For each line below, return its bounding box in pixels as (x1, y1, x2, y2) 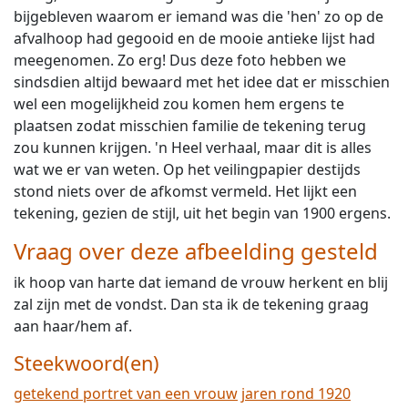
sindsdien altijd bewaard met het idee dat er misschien (14, 72, 390, 92)
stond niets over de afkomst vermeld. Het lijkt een (14, 181, 357, 201)
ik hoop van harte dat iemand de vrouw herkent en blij (14, 272, 388, 292)
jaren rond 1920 (241, 383, 351, 403)
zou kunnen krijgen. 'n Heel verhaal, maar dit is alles (14, 138, 372, 158)
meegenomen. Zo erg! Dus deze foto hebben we (14, 50, 346, 70)
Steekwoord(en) (14, 350, 159, 376)
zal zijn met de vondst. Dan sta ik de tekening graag (14, 294, 369, 314)
